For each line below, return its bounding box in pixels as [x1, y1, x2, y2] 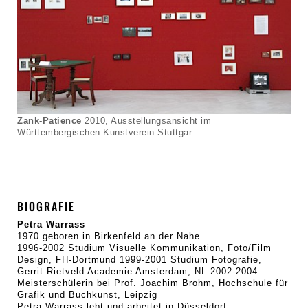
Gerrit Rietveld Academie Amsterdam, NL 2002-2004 [17, 266, 258, 276]
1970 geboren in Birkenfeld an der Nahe [17, 231, 200, 241]
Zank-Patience [17, 115, 85, 126]
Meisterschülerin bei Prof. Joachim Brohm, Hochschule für [17, 278, 288, 288]
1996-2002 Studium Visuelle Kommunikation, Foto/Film [17, 243, 272, 253]
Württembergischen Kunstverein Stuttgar [17, 127, 192, 137]
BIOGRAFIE [17, 197, 75, 214]
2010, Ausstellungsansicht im [85, 115, 211, 126]
